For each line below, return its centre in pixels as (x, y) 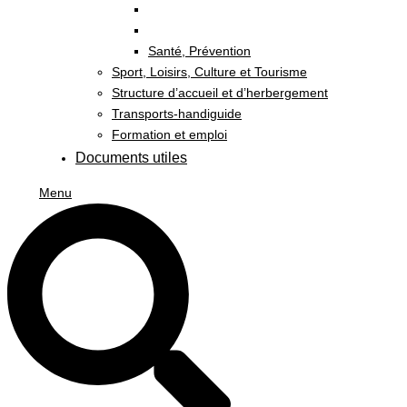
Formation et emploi (169, 134)
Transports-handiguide (177, 114)
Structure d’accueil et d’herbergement (220, 93)
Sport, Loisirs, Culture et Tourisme (209, 72)
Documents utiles (131, 158)
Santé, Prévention (199, 51)
